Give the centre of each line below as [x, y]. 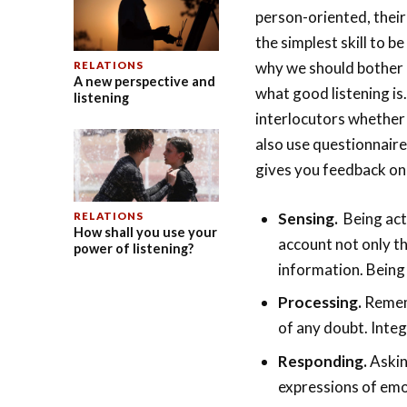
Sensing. [308, 218]
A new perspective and [144, 82]
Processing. [320, 303]
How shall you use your [145, 233]
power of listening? [133, 249]
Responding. [323, 361]
